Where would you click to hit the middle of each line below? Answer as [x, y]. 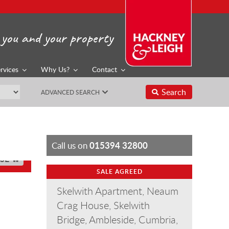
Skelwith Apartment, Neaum [118, 191]
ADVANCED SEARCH [70, 92]
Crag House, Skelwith [103, 205]
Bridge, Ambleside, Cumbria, [117, 219]
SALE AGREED [119, 171]
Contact [105, 69]
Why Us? [55, 69]
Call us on [71, 145]
